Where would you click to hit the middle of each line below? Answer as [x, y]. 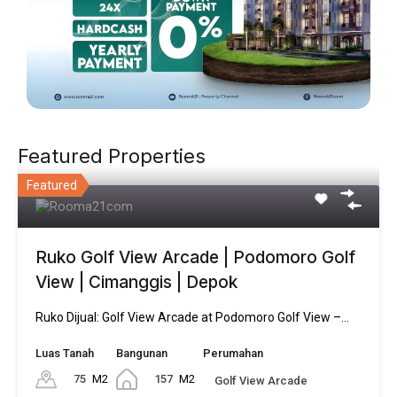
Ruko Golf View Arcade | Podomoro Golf [195, 257]
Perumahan [233, 353]
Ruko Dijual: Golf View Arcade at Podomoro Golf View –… [192, 317]
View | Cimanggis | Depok [136, 282]
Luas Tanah [65, 353]
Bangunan [142, 353]
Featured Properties [112, 156]
